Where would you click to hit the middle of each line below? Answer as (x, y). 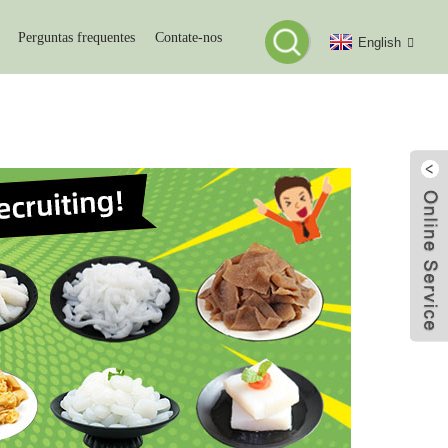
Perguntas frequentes (77, 37)
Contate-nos (189, 37)
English (380, 42)
